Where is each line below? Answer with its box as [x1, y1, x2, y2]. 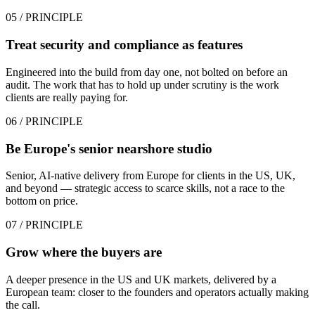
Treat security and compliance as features [6, 37, 243, 53]
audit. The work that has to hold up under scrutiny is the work [6, 78, 279, 91]
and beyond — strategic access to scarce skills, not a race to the [6, 182, 285, 195]
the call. [6, 298, 40, 311]
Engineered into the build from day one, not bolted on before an [6, 65, 288, 78]
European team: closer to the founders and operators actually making [6, 285, 309, 298]
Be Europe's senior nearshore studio [6, 141, 212, 156]
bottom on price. [6, 195, 78, 207]
